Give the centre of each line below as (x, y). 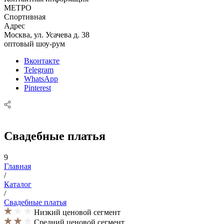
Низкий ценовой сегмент (77, 212)
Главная (17, 166)
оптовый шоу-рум (34, 44)
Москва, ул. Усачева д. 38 (47, 35)
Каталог (18, 184)
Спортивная (25, 17)
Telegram (39, 70)
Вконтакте (42, 61)
